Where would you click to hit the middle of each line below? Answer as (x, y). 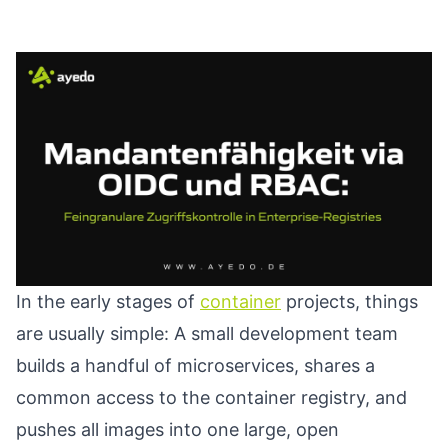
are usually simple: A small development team (207, 333)
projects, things (349, 301)
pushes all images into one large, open (177, 429)
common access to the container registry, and (211, 397)
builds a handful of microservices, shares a (195, 365)
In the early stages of (108, 301)
